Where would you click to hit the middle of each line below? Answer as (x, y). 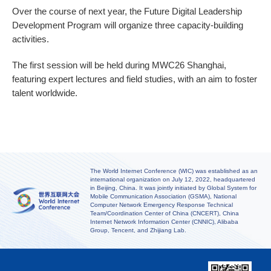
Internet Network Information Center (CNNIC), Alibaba (164, 221)
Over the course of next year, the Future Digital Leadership (127, 11)
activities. (32, 39)
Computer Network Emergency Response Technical (161, 204)
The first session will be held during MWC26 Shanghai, (119, 65)
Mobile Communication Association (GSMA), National (163, 196)
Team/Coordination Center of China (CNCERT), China (164, 213)
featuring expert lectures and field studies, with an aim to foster (135, 79)
